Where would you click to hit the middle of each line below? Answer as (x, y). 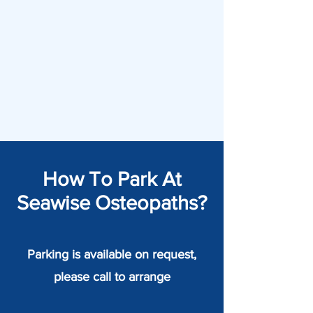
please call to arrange (112, 277)
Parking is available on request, (112, 254)
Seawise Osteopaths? (112, 203)
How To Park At (112, 179)
